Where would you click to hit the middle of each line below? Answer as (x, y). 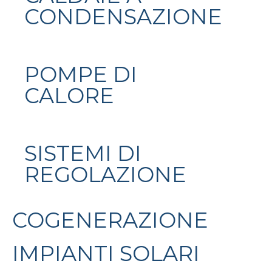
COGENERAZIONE (110, 220)
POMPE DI (81, 74)
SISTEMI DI (83, 153)
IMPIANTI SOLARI (106, 253)
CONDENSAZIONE (123, 16)
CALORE (69, 95)
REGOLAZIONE (105, 174)
